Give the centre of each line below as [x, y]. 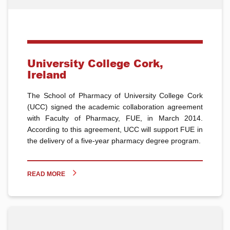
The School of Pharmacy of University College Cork [115, 95]
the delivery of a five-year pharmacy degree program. [114, 140]
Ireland [47, 74]
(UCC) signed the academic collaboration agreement [115, 107]
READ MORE [46, 174]
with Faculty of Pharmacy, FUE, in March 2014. [115, 118]
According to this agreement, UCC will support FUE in [115, 129]
